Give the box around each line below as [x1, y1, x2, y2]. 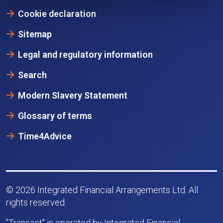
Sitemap [18, 29, 52, 40]
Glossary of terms [18, 111, 92, 121]
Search [18, 70, 47, 81]
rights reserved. [6, 197, 66, 208]
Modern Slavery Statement [18, 90, 127, 101]
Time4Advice [18, 131, 72, 142]
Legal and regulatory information [18, 49, 153, 60]
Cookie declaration [18, 8, 96, 19]
